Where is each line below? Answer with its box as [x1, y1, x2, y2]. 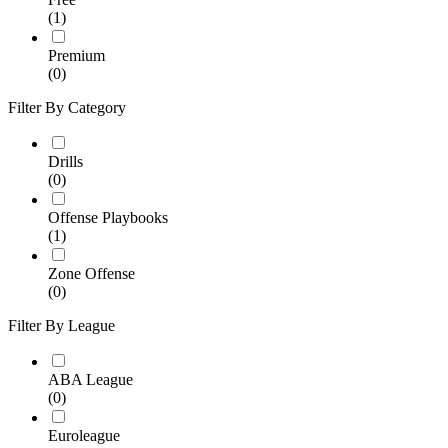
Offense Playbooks [48, 209, 168, 227]
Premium [48, 47, 105, 65]
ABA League [48, 371, 133, 389]
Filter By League [8, 317, 115, 335]
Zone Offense [48, 265, 135, 283]
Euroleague [48, 427, 120, 445]
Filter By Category [8, 99, 126, 117]
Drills [48, 153, 83, 171]
